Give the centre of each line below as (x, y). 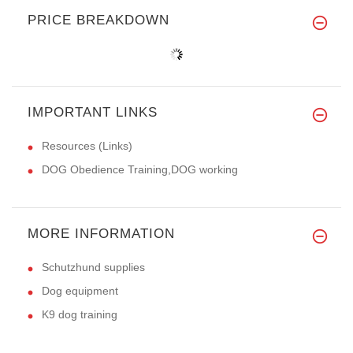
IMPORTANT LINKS (93, 112)
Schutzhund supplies (93, 267)
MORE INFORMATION (101, 233)
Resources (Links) (87, 145)
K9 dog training (80, 314)
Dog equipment (80, 290)
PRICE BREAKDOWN (98, 20)
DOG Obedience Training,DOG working (140, 169)
